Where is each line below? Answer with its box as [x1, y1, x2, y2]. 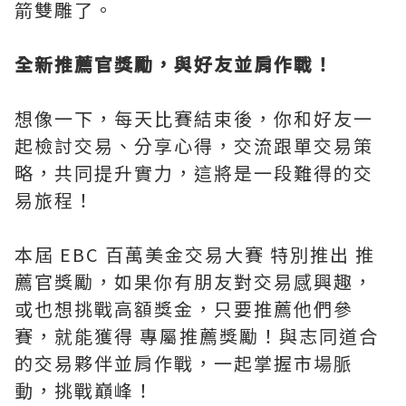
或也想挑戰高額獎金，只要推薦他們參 [14, 295, 353, 322]
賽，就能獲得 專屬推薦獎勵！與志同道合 [14, 323, 379, 349]
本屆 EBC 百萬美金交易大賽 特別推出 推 [14, 241, 375, 267]
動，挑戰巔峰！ [14, 377, 165, 403]
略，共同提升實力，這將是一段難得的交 [14, 159, 373, 186]
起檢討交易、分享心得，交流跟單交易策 [14, 132, 373, 159]
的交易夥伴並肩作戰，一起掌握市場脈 [14, 350, 353, 376]
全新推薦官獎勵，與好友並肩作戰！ [14, 51, 333, 77]
